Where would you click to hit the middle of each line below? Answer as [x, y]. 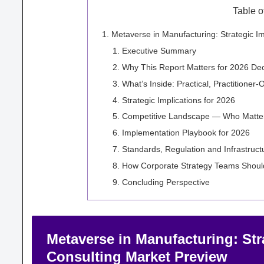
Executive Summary [159, 50]
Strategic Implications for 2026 [178, 100]
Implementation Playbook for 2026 [186, 133]
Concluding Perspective [166, 182]
